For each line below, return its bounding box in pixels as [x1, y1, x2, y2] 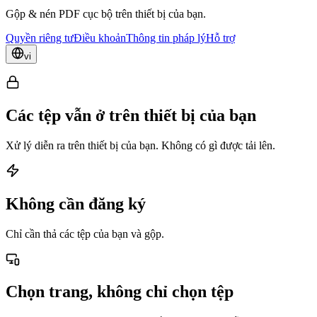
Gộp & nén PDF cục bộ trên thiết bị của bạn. [6, 7, 206, 20]
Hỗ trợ [206, 31, 235, 44]
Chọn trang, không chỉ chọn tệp [6, 282, 234, 301]
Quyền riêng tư [6, 31, 74, 44]
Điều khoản [74, 31, 126, 44]
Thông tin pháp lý [126, 31, 206, 44]
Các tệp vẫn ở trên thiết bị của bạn [6, 105, 256, 125]
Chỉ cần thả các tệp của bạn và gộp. [6, 227, 164, 240]
